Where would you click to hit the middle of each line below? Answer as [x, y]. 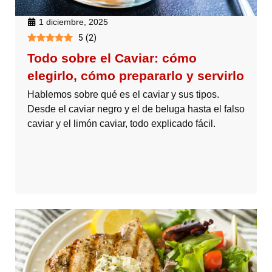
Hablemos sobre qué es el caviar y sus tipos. [123, 94]
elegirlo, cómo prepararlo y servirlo [136, 75]
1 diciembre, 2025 [73, 22]
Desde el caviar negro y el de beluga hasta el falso [136, 109]
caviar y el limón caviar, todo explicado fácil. [121, 123]
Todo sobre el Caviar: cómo [112, 58]
